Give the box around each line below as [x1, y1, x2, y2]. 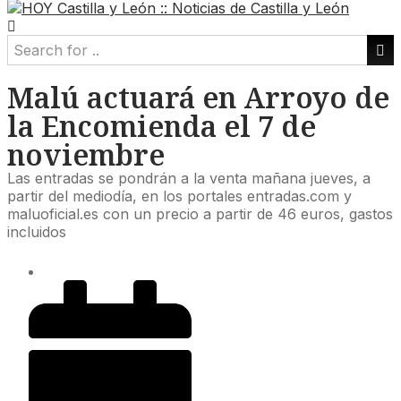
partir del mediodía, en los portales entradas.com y [7, 187, 352, 205]
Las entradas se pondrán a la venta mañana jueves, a [7, 169, 371, 187]
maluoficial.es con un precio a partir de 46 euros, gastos [7, 205, 393, 223]
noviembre [7, 135, 165, 174]
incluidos [7, 223, 66, 241]
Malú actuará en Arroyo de [7, 78, 389, 116]
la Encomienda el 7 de [7, 107, 316, 145]
